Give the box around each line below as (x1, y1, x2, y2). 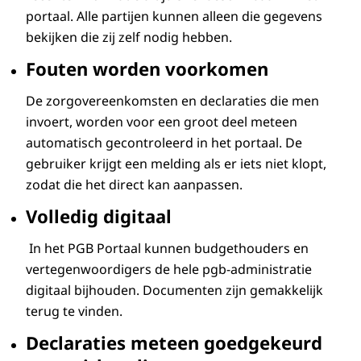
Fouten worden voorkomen (26, 56, 268, 81)
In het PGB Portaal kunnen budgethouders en (26, 239, 309, 257)
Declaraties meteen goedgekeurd (26, 330, 322, 355)
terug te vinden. (26, 301, 122, 320)
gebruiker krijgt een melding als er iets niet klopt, (26, 154, 326, 172)
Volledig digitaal (26, 203, 172, 228)
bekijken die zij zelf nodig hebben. (26, 27, 232, 46)
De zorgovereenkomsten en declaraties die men (26, 91, 319, 110)
